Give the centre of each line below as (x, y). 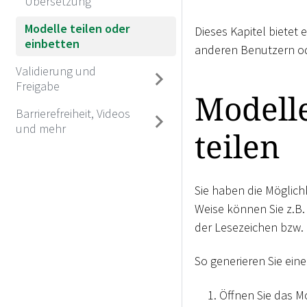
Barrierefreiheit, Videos (73, 113)
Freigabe (37, 86)
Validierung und (56, 71)
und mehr (40, 128)
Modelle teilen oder (77, 28)
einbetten (52, 43)
